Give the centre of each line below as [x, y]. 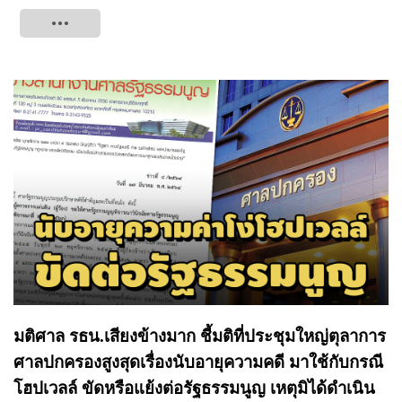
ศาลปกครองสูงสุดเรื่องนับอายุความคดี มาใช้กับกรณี [198, 362]
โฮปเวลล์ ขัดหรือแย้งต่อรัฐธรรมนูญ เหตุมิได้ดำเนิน [194, 388]
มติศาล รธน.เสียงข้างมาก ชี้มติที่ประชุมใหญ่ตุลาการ [200, 336]
